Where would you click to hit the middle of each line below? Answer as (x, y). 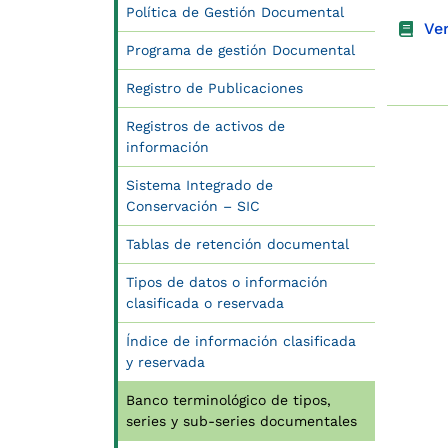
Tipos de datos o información (227, 281)
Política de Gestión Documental (235, 11)
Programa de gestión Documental (240, 49)
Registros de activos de (205, 125)
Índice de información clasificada (241, 340)
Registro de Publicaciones (214, 87)
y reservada (165, 361)
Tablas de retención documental (237, 243)
